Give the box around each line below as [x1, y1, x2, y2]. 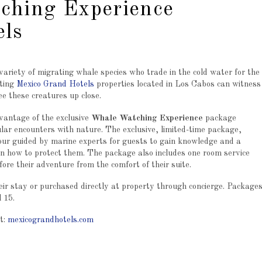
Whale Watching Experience [91, 113, 203, 122]
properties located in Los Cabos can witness [94, 80, 261, 89]
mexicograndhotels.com [7, 216, 94, 225]
